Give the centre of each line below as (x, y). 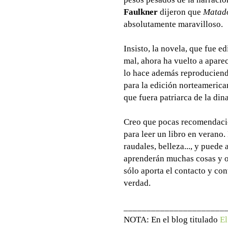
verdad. (137, 183)
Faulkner (141, 12)
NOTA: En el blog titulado (172, 220)
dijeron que (180, 12)
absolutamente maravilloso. (173, 24)
